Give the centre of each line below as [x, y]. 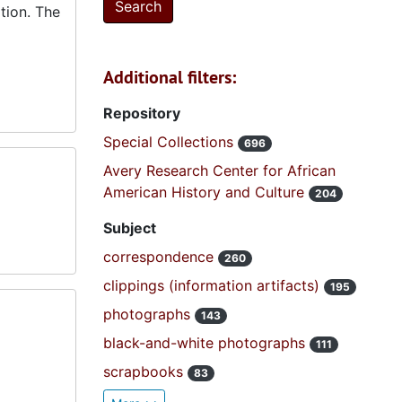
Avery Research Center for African [219, 170]
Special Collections [170, 142]
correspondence [160, 257]
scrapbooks [145, 371]
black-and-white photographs [206, 343]
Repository [141, 113]
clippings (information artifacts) [213, 285]
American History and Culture [205, 192]
